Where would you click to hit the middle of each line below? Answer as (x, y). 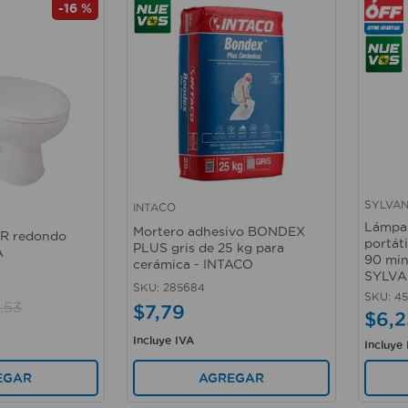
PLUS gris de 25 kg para (208, 248)
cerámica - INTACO (193, 265)
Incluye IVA (163, 340)
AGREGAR (231, 377)
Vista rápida (172, 216)
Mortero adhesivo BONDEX (219, 232)
